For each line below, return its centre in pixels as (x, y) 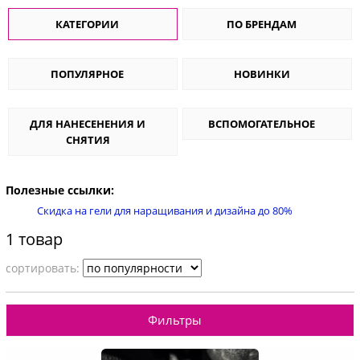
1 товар (34, 239)
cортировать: (44, 268)
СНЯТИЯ (88, 140)
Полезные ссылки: (60, 190)
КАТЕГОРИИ (87, 24)
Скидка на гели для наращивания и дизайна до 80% (165, 210)
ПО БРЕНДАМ (262, 24)
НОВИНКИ (262, 74)
